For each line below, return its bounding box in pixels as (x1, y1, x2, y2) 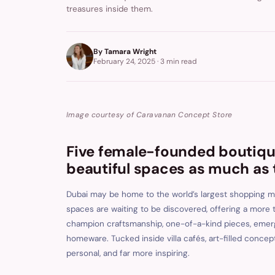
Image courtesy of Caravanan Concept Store (66, 110, 233, 120)
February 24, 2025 (93, 56, 155, 66)
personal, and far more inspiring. (66, 248, 190, 258)
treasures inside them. (66, 4, 153, 14)
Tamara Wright (104, 47, 157, 56)
